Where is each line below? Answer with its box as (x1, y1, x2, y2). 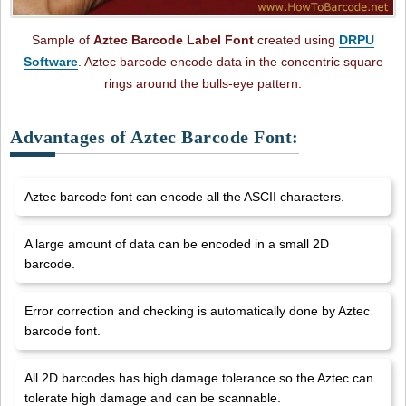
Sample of (32, 33, 93, 48)
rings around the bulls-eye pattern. (104, 76, 302, 92)
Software (23, 54, 78, 70)
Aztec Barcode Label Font (93, 33, 254, 48)
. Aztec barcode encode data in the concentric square (77, 54, 383, 70)
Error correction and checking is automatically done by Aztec (24, 304, 370, 319)
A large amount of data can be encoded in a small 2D (24, 237, 329, 252)
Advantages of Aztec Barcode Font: (10, 127, 299, 148)
